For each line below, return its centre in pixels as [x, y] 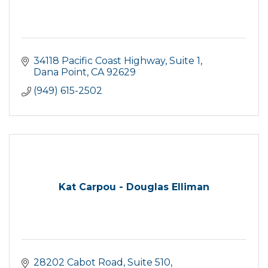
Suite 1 [185, 60]
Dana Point [60, 72]
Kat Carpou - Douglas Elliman [134, 187]
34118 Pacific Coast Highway [99, 60]
